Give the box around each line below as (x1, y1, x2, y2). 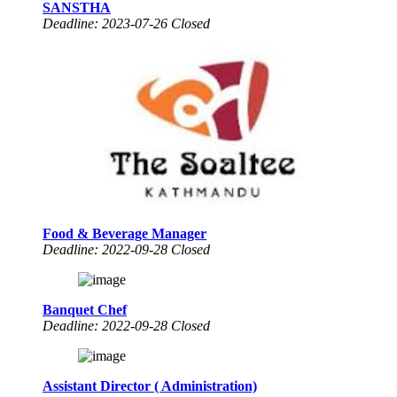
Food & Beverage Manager (43, 225, 206, 241)
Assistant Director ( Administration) (43, 378, 257, 393)
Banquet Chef (43, 301, 127, 317)
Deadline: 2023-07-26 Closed (43, 15, 210, 31)
